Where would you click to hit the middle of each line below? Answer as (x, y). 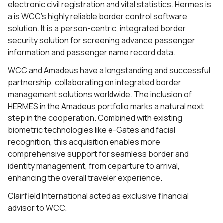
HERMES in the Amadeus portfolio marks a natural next (106, 106)
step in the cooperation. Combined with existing (95, 118)
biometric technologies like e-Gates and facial (92, 130)
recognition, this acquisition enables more (84, 142)
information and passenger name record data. (92, 52)
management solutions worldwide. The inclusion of (100, 94)
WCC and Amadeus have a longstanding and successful (109, 70)
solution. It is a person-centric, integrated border (97, 28)
